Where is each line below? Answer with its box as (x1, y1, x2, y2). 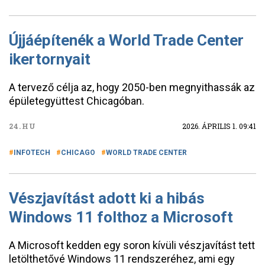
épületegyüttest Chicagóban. (9, 95, 144, 107)
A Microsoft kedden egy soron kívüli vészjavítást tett (9, 239, 255, 251)
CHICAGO (61, 148, 95, 157)
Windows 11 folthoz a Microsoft (9, 208, 233, 226)
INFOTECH (14, 148, 50, 157)
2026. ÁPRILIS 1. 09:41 (182, 121, 256, 131)
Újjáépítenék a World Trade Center (9, 31, 244, 49)
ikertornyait (9, 50, 91, 68)
